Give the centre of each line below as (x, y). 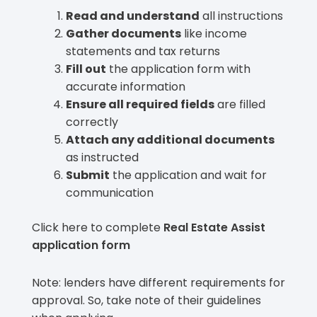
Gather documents (123, 33)
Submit (88, 175)
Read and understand (133, 16)
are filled (240, 104)
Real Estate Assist (214, 227)
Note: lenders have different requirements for (158, 282)
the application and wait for (188, 175)
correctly (92, 122)
